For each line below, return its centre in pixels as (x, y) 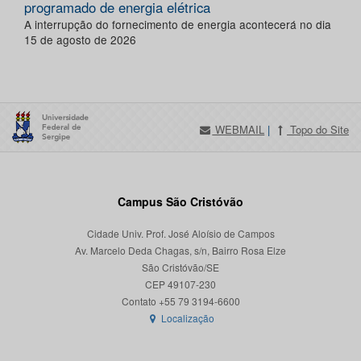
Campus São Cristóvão (180, 202)
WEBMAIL (239, 130)
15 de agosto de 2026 (80, 40)
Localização (187, 318)
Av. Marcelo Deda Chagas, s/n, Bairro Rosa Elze (180, 251)
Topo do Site (317, 130)
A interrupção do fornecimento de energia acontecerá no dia (178, 25)
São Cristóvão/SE (180, 268)
